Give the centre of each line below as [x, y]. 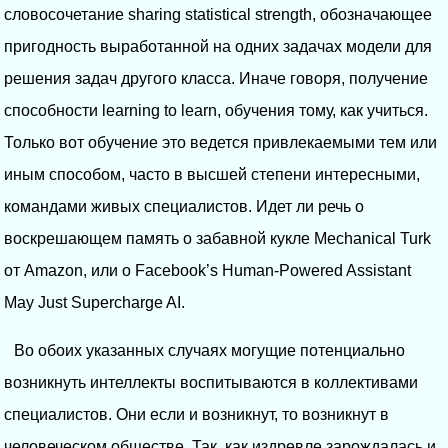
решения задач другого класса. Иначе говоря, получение [216, 78]
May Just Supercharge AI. [94, 302]
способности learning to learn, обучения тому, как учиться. [216, 110]
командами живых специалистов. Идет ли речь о [184, 206]
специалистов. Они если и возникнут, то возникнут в [196, 414]
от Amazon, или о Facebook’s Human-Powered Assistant [207, 270]
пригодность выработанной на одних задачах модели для [218, 46]
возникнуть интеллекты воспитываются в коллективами [211, 382]
